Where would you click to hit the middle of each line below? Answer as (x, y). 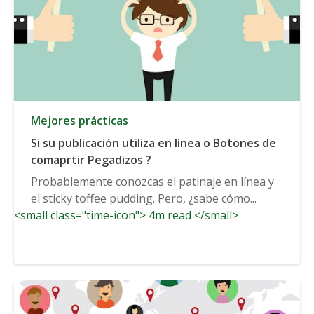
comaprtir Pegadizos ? (91, 159)
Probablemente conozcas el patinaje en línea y (152, 181)
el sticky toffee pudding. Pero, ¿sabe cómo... (144, 198)
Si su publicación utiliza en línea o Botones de (153, 143)
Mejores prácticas (80, 120)
